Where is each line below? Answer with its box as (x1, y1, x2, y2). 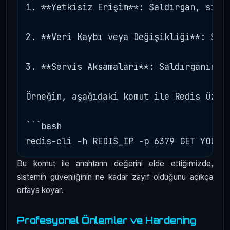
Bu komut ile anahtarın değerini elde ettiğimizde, (17, 158, 213, 168)
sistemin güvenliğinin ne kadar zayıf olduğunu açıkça (17, 171, 213, 182)
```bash (26, 120, 62, 132)
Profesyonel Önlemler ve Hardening (17, 214, 197, 226)
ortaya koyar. (17, 185, 63, 195)
